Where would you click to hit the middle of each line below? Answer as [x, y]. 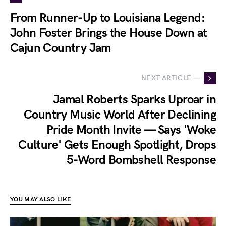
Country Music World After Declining [120, 115]
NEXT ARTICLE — [171, 78]
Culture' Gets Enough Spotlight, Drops [117, 145]
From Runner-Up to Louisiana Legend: [107, 18]
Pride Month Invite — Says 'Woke [131, 130]
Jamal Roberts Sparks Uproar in [134, 99]
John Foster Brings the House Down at [109, 33]
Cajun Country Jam [61, 48]
